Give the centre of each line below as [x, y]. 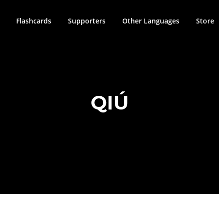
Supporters [87, 21]
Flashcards [34, 21]
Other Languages [151, 21]
